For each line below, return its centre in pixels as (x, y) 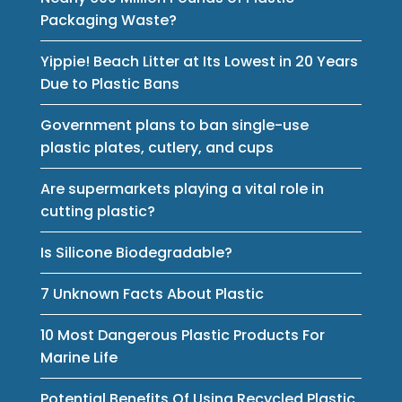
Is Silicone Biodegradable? (136, 252)
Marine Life (79, 357)
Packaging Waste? (108, 20)
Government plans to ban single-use (174, 125)
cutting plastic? (97, 211)
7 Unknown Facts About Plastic (152, 293)
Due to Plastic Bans (109, 83)
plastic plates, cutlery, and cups (157, 147)
